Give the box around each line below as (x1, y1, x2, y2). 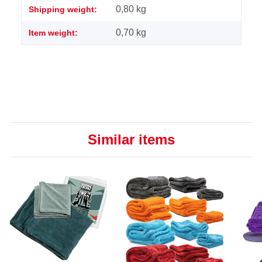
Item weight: (29, 27, 78, 37)
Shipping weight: (29, 4, 97, 14)
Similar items (87, 131, 175, 147)
